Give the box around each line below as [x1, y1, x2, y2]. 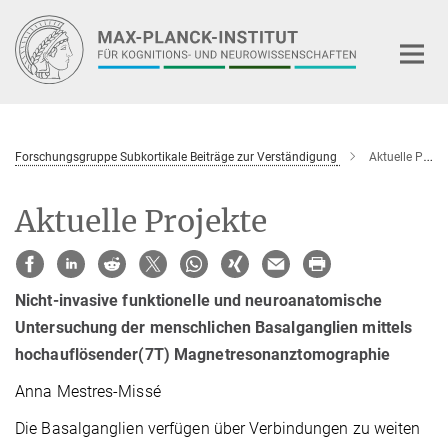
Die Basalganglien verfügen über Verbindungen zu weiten [15, 419, 421, 439]
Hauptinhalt [5, 9, 88, 28]
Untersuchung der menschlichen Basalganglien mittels [15, 318, 413, 338]
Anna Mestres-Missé [15, 382, 161, 402]
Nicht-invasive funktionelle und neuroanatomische [15, 291, 382, 311]
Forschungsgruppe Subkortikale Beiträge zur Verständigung [15, 149, 337, 164]
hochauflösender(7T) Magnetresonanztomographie [15, 345, 391, 365]
